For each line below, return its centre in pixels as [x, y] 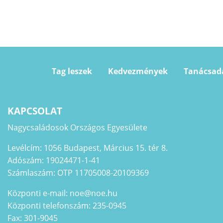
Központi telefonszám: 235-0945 [67, 206]
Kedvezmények [138, 71]
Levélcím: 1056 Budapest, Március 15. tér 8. [88, 148]
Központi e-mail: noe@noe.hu [62, 193]
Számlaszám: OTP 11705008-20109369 [78, 173]
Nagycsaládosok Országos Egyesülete [77, 128]
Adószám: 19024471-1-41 [54, 161]
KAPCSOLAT [35, 111]
